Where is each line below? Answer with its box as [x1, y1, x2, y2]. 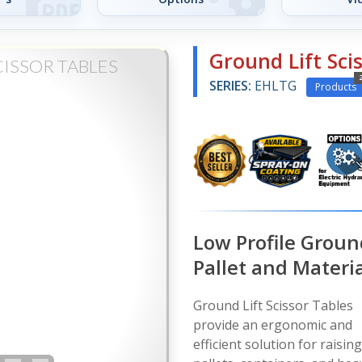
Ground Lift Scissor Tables [193, 296, 353, 314]
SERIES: [209, 77, 251, 95]
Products [315, 79, 356, 94]
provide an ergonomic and [193, 315, 352, 334]
